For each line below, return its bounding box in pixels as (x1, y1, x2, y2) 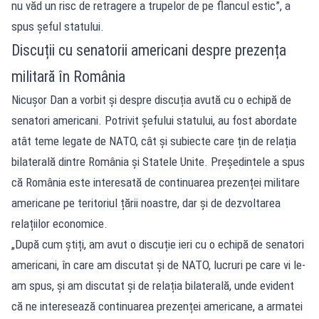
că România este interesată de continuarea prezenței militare (11, 175, 300, 189)
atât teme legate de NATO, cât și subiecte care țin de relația (11, 134, 296, 148)
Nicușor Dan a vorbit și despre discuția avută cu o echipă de (11, 93, 291, 107)
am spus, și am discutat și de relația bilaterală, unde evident (11, 278, 294, 293)
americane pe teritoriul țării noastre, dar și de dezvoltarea (11, 196, 281, 210)
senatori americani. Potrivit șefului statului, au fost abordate (11, 113, 297, 127)
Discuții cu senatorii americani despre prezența (11, 41, 286, 59)
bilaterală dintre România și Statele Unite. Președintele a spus (11, 155, 305, 169)
